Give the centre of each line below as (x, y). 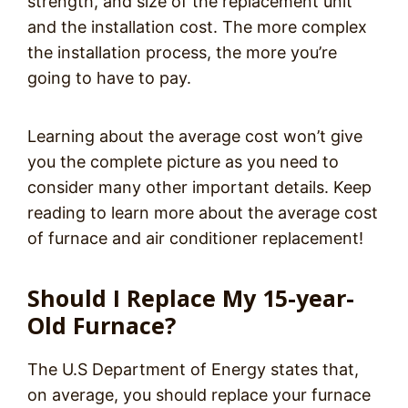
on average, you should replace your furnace (199, 395)
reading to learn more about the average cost (203, 213)
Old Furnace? (102, 325)
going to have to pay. (109, 78)
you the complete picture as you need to (183, 162)
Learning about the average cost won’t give (195, 136)
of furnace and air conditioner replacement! (195, 238)
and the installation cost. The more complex (197, 27)
